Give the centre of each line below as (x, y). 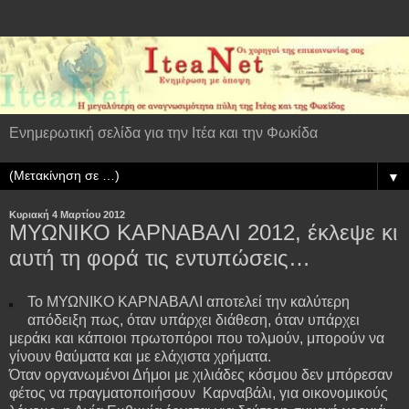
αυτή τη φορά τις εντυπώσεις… (160, 258)
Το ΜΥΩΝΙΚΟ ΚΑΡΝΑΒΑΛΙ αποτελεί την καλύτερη (188, 301)
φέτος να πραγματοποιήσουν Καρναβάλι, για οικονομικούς (199, 393)
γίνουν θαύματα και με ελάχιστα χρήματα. (140, 356)
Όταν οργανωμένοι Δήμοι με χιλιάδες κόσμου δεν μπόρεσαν (201, 374)
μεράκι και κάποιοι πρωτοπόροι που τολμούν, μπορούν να (197, 338)
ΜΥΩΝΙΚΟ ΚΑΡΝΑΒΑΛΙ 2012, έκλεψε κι (203, 233)
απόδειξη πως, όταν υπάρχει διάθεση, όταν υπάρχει (193, 320)
